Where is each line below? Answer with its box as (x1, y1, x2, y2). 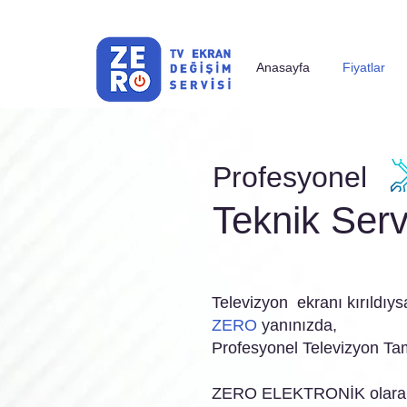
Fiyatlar (342, 60, 385, 74)
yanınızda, (257, 316, 337, 334)
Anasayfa (256, 60, 310, 74)
